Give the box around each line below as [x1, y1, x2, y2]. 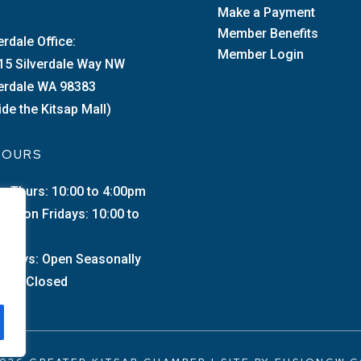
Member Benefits [217, 25, 318, 41]
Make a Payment [217, 4, 315, 20]
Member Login [217, 46, 304, 62]
